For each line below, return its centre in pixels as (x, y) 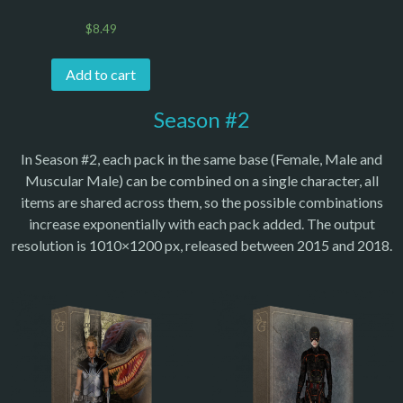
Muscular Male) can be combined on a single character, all (201, 180)
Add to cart (101, 75)
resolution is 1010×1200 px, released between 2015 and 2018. (201, 245)
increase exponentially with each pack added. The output (201, 223)
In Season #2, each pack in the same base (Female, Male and (201, 158)
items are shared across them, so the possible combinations (201, 201)
